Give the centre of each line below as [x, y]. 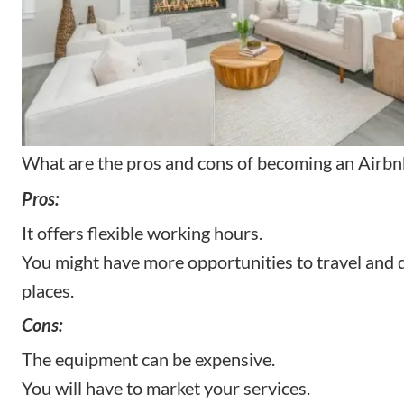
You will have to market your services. [166, 388]
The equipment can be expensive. [148, 359]
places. [48, 291]
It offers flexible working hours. [142, 233]
